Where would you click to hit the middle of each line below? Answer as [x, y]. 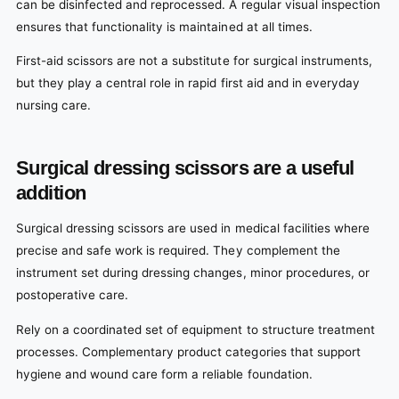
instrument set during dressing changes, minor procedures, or [193, 273]
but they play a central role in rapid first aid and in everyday [188, 83]
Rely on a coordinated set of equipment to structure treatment [195, 329]
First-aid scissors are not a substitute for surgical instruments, [194, 61]
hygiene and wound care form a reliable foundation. [164, 374]
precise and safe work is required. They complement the [178, 251]
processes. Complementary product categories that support [188, 351]
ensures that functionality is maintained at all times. [164, 26]
